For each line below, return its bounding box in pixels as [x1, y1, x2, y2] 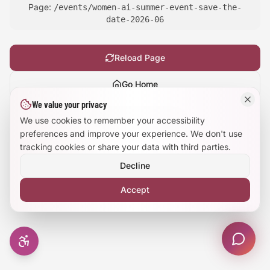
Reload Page [115, 52, 165, 63]
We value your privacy [32, 98, 107, 110]
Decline [120, 160, 150, 171]
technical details [118, 113, 184, 123]
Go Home [122, 79, 158, 89]
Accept [121, 184, 149, 195]
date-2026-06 [106, 14, 164, 24]
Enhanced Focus [45, 110, 107, 121]
